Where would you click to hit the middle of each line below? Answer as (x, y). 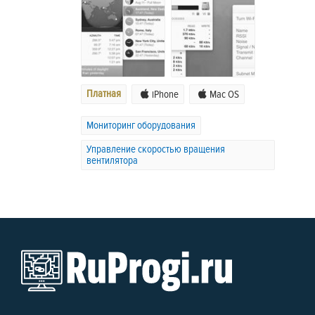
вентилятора (112, 161)
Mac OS (224, 95)
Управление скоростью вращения (156, 150)
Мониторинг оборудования (141, 126)
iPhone (165, 95)
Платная (104, 94)
